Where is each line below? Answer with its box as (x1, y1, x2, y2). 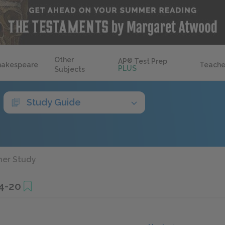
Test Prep (133, 57, 168, 65)
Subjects (54, 65, 85, 73)
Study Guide (27, 97, 81, 107)
